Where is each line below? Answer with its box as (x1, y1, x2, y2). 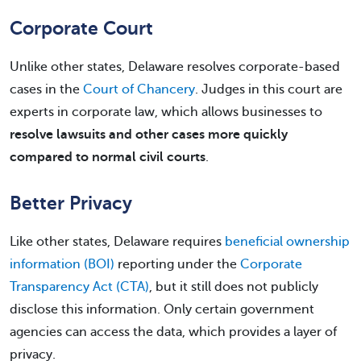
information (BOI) (10, 257, 114, 272)
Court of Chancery (83, 82, 195, 97)
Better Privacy (10, 193, 132, 214)
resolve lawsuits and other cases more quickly (10, 127, 288, 142)
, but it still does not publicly (149, 280, 318, 294)
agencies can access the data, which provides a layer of (10, 325, 337, 339)
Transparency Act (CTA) (10, 280, 149, 294)
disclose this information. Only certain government (10, 302, 314, 317)
